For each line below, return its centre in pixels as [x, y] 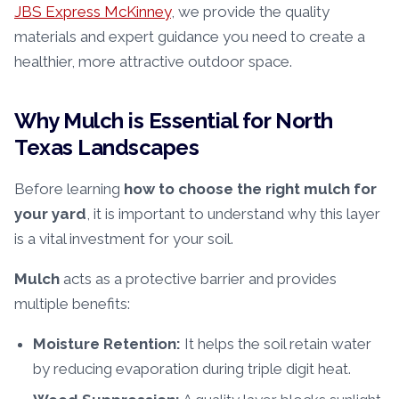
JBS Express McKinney [93, 11]
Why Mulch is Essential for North [174, 120]
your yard [50, 213]
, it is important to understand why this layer [233, 213]
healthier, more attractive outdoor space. [153, 61]
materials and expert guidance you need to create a [190, 36]
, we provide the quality [250, 11]
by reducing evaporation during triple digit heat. [192, 368]
